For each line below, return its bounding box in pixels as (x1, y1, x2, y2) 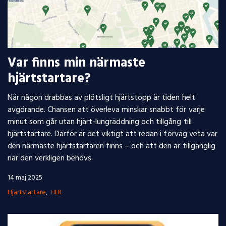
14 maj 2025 (8, 173, 43, 183)
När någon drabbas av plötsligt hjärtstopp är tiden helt (8, 91, 195, 104)
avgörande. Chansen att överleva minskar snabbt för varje (8, 103, 205, 117)
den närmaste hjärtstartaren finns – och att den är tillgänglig (8, 140, 215, 153)
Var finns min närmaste (8, 53, 145, 74)
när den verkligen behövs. (8, 152, 93, 165)
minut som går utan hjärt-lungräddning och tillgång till (8, 116, 192, 129)
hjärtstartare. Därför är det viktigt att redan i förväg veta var (8, 128, 217, 141)
